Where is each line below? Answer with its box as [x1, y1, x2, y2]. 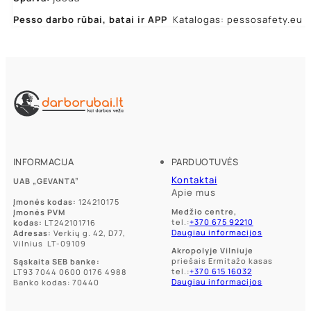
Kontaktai [171, 173, 217, 186]
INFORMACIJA [12, 155, 74, 168]
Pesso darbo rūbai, [12, 12, 106, 26]
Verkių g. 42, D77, [51, 227, 126, 238]
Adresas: [12, 227, 51, 238]
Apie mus [171, 185, 216, 199]
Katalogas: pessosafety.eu [167, 12, 303, 26]
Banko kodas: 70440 [12, 276, 99, 287]
